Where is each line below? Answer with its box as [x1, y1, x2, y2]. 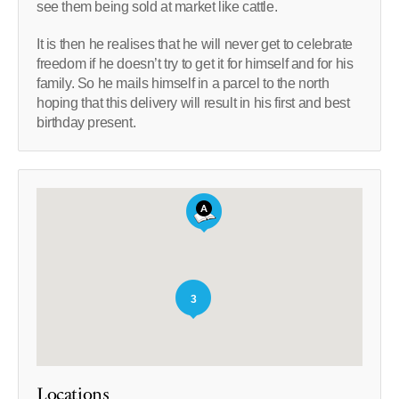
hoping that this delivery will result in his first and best [37, 94, 350, 110]
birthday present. [37, 114, 136, 130]
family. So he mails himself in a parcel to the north [37, 75, 330, 91]
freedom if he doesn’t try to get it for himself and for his [37, 55, 354, 71]
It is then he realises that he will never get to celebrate [37, 36, 353, 52]
